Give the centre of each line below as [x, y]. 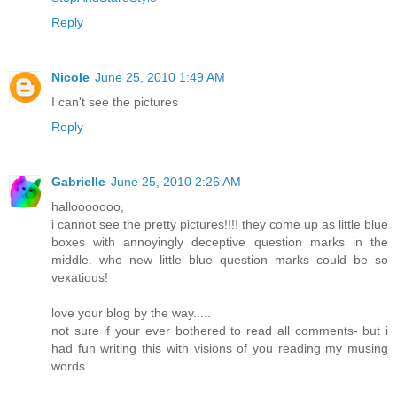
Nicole [70, 77]
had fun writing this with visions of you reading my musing [220, 348]
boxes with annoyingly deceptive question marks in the [220, 241]
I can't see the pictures [115, 101]
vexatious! [80, 277]
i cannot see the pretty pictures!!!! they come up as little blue [220, 224]
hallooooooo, [88, 206]
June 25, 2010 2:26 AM [176, 181]
